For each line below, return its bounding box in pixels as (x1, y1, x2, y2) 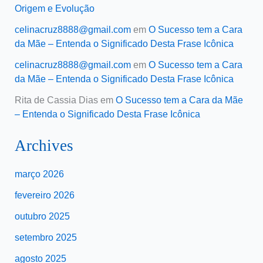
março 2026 (14, 168, 64, 179)
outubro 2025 (14, 211, 70, 221)
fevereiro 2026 (14, 190, 75, 200)
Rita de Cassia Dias (14, 95, 98, 105)
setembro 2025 (14, 232, 77, 242)
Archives (14, 136, 73, 154)
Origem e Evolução (14, 3, 95, 14)
